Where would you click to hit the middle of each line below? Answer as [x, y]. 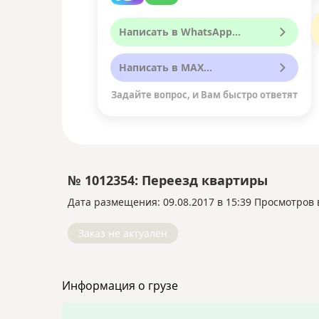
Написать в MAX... [166, 67]
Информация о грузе [120, 286]
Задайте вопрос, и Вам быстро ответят [204, 95]
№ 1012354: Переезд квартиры [168, 180]
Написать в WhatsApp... [180, 32]
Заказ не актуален [123, 233]
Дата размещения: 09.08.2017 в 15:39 [159, 202]
